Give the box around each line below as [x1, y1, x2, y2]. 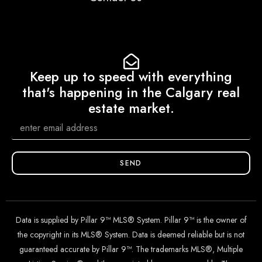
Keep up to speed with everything [30, 67, 232, 87]
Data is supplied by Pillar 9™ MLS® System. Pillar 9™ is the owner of [15, 214, 247, 226]
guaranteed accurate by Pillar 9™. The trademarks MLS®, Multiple [19, 243, 243, 256]
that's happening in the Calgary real [22, 82, 240, 103]
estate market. [88, 98, 174, 119]
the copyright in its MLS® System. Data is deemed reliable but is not [18, 229, 244, 241]
